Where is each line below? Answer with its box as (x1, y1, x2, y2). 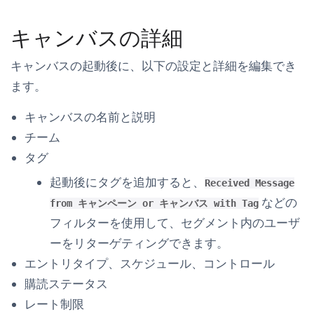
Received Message (205, 177, 294, 189)
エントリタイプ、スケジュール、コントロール (25, 255, 275, 271)
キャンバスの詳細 (11, 24, 183, 52)
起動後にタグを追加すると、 (50, 174, 205, 190)
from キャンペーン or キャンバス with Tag (50, 197, 259, 209)
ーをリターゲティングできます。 (50, 235, 228, 251)
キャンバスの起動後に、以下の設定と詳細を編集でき (11, 57, 296, 74)
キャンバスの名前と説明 (25, 109, 156, 125)
